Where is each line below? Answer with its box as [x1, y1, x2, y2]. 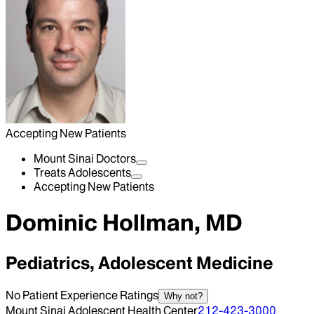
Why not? [164, 290, 203, 301]
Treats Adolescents [34, 165, 131, 179]
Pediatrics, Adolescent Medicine [6, 252, 273, 274]
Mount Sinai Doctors [34, 151, 136, 165]
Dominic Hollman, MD [6, 208, 243, 238]
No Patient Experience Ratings [6, 287, 158, 302]
